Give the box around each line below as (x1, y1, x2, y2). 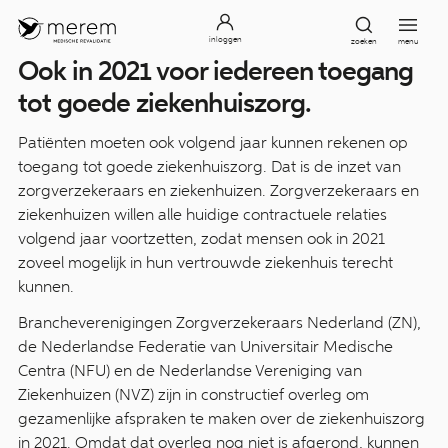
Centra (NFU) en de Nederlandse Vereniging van (18, 361, 362, 380)
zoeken (351, 36, 377, 46)
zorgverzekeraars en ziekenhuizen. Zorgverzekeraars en (18, 181, 419, 200)
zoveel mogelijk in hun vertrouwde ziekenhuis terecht (18, 253, 393, 272)
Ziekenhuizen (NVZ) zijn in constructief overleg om (18, 385, 369, 404)
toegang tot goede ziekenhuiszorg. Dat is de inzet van (18, 157, 401, 176)
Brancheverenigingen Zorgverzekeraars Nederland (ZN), (18, 313, 421, 332)
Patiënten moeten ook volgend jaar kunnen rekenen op (18, 133, 408, 152)
